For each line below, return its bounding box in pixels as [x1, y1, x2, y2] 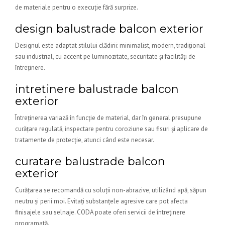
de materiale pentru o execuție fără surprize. [15, 3, 138, 12]
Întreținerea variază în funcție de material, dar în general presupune [15, 114, 201, 122]
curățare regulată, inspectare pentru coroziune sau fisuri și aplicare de [15, 125, 208, 133]
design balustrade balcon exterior [15, 22, 203, 36]
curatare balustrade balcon [15, 155, 165, 168]
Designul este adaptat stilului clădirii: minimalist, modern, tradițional [15, 41, 205, 50]
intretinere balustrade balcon [15, 82, 179, 96]
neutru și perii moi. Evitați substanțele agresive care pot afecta [15, 197, 188, 205]
